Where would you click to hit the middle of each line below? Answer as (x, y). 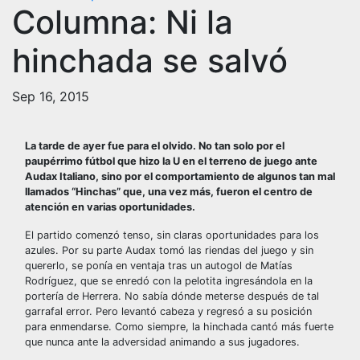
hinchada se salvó (150, 61)
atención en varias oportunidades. (110, 207)
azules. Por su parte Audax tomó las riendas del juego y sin (169, 250)
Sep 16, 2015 (51, 96)
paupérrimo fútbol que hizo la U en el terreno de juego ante (171, 161)
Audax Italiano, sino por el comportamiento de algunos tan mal (180, 176)
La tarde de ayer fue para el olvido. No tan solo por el (155, 146)
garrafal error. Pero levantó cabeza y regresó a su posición (168, 311)
